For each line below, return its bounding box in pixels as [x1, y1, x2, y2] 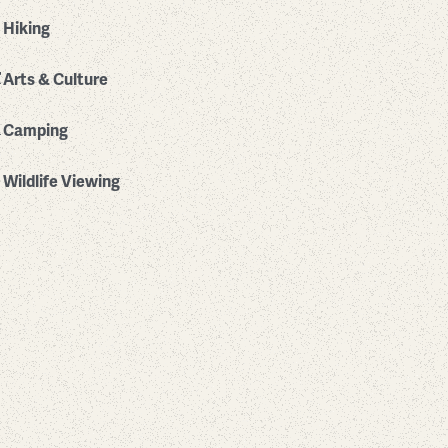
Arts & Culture [3, 69, 108, 90]
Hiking [3, 18, 50, 39]
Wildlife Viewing [3, 171, 120, 192]
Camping [3, 120, 68, 141]
